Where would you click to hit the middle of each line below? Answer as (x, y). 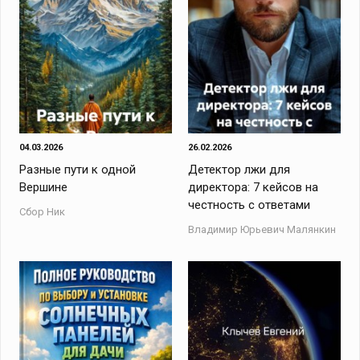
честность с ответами (249, 205)
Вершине (44, 187)
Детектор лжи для (239, 170)
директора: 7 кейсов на (253, 187)
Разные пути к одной (78, 170)
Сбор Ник (43, 212)
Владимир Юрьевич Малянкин (262, 229)
